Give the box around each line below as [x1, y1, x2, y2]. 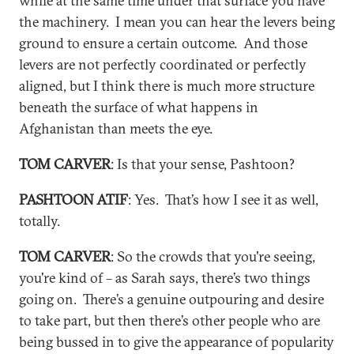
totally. [19, 212, 60, 230]
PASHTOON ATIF [19, 190, 128, 209]
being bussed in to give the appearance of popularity [19, 333, 334, 351]
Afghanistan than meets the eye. [19, 119, 213, 137]
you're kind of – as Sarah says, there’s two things [19, 269, 311, 287]
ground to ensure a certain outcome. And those [19, 34, 307, 52]
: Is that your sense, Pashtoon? [111, 155, 295, 173]
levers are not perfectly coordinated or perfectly [19, 55, 307, 73]
